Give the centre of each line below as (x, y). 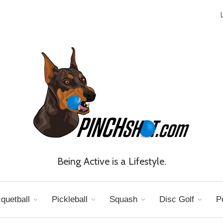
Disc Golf (176, 199)
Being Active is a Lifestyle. (111, 161)
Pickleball (69, 199)
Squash (123, 199)
